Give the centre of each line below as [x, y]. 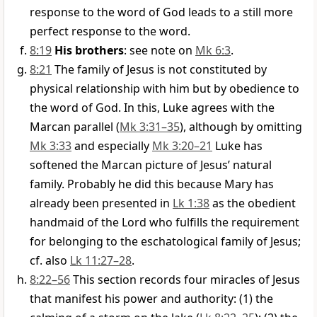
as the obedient [253, 203]
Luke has [237, 146]
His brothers [89, 51]
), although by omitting [241, 127]
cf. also [50, 261]
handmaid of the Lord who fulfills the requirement [165, 223]
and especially [112, 146]
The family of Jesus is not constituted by [161, 70]
